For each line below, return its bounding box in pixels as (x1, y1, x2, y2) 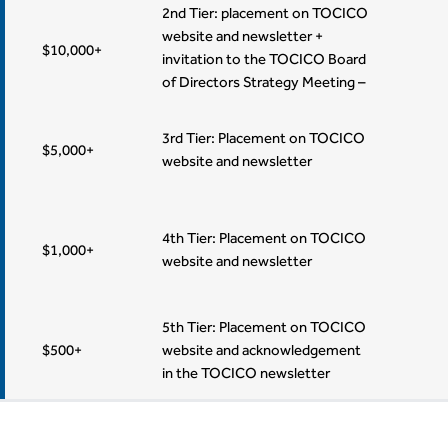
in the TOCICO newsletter (162, 363, 331, 381)
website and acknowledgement (162, 340, 362, 358)
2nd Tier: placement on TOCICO (162, 4, 369, 22)
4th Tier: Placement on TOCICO (162, 229, 367, 247)
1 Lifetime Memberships (162, 96, 318, 114)
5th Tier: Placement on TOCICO (162, 317, 367, 335)
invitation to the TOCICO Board (162, 50, 367, 68)
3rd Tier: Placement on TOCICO (162, 129, 366, 147)
